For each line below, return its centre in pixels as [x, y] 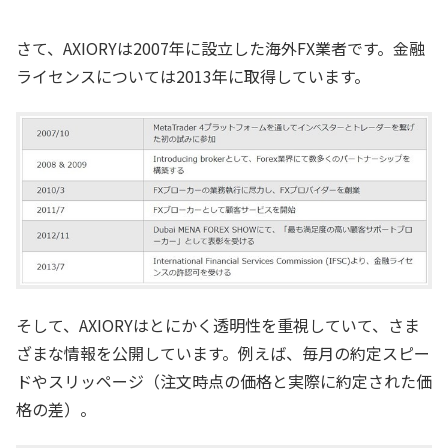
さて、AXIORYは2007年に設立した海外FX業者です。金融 [220, 47]
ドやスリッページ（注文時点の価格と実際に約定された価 [224, 381]
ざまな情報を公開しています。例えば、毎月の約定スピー [223, 353]
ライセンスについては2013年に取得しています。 [193, 75]
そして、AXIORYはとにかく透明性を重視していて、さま [218, 325]
